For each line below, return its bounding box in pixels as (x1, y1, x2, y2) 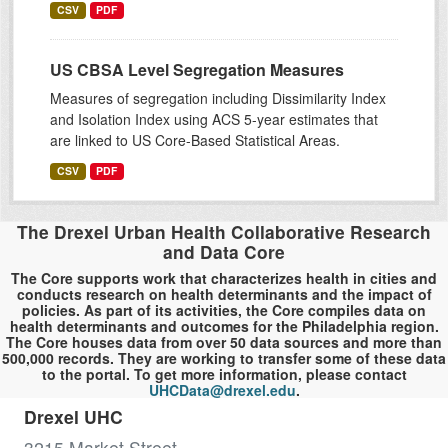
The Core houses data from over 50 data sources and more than (6, 332, 442, 353)
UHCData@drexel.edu (148, 380, 296, 401)
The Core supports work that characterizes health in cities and (11, 268, 437, 289)
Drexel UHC (24, 404, 123, 430)
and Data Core (163, 239, 285, 265)
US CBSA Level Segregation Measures (50, 58, 344, 82)
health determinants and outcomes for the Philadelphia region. (9, 316, 439, 337)
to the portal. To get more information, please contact (41, 364, 407, 385)
